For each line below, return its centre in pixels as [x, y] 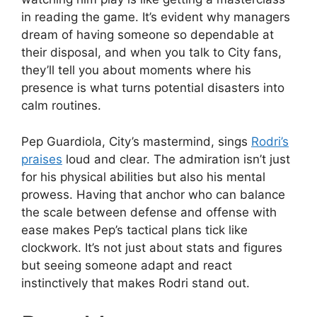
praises [42, 159]
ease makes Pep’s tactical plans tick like [134, 230]
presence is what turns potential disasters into [153, 88]
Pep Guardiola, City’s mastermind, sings [136, 141]
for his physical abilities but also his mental [143, 177]
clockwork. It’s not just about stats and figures [152, 247]
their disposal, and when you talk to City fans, [151, 52]
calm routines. [61, 105]
